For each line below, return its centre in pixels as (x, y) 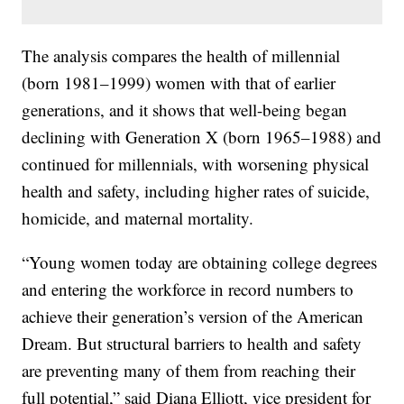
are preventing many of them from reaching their (189, 371)
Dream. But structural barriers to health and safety (192, 344)
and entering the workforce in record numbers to (188, 289)
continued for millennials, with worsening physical (196, 164)
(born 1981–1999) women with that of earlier (179, 83)
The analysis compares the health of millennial (181, 56)
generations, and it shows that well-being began (185, 110)
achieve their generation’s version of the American (193, 317)
